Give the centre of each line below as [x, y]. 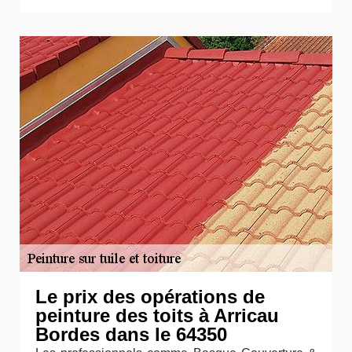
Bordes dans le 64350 [131, 334]
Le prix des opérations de [150, 297]
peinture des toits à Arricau [157, 315]
